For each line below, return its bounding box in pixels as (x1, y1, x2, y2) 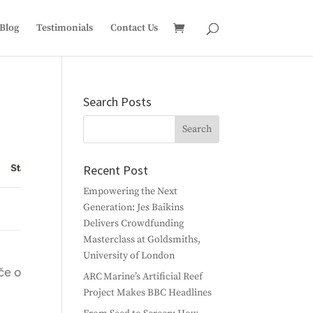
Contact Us (110, 22, 158, 34)
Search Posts (83, 94, 152, 110)
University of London (83, 249, 175, 262)
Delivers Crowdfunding (83, 217, 184, 230)
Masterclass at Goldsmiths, (83, 233, 201, 246)
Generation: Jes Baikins (83, 201, 184, 214)
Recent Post (83, 162, 149, 178)
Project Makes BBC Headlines (83, 286, 212, 299)
